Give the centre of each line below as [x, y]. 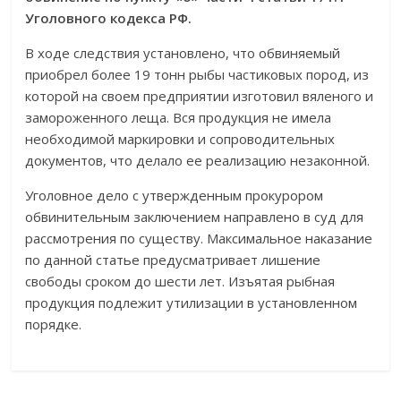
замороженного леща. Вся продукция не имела [179, 117]
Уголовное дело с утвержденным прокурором [175, 195]
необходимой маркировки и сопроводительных [180, 139]
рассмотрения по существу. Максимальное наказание [199, 238]
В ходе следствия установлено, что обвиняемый [183, 53]
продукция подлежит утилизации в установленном [192, 303]
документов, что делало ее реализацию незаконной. [198, 160]
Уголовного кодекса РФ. [109, 18]
